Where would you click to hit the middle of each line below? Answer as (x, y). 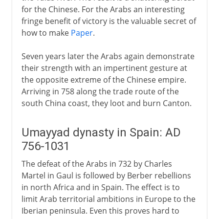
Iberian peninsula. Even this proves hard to (100, 210)
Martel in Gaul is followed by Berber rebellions (106, 175)
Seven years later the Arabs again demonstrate (108, 56)
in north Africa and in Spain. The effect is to (100, 187)
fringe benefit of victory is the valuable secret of (109, 21)
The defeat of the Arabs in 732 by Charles (97, 164)
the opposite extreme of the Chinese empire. (104, 79)
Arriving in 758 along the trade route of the (100, 91)
